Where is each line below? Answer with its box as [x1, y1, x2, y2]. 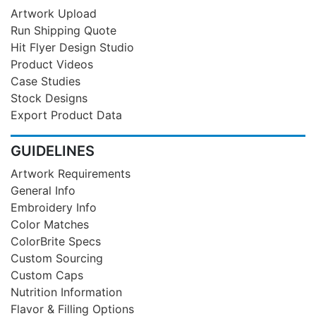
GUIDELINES [11, 142, 95, 159]
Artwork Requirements [11, 166, 130, 181]
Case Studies [11, 73, 80, 88]
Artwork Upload [11, 6, 97, 20]
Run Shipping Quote [11, 23, 116, 37]
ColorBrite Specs [11, 233, 101, 248]
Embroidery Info [11, 200, 97, 214]
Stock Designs [11, 90, 87, 105]
